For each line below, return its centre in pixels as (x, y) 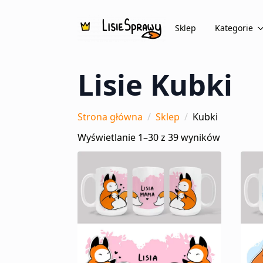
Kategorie (234, 28)
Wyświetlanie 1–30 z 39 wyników (149, 137)
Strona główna (110, 117)
